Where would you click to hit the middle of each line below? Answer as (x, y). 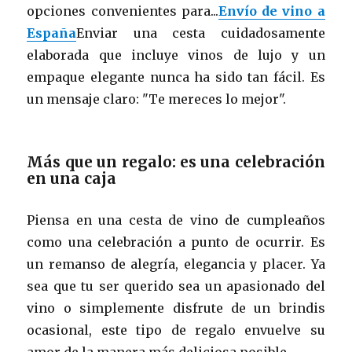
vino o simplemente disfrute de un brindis (176, 308)
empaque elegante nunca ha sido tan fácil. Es (176, 77)
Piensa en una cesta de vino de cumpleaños (176, 220)
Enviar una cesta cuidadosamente (201, 33)
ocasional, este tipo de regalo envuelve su (176, 330)
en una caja (72, 178)
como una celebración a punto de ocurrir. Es (176, 242)
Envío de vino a (271, 11)
